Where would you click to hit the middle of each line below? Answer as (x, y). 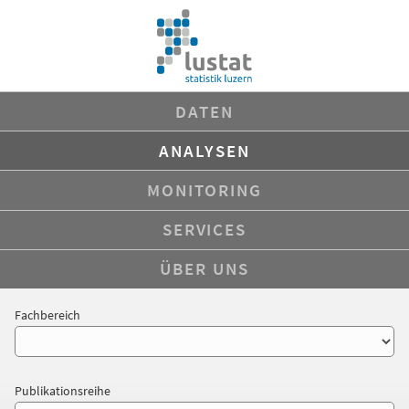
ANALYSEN (204, 150)
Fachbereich (47, 315)
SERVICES (204, 230)
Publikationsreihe (63, 390)
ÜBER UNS (204, 269)
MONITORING (204, 189)
